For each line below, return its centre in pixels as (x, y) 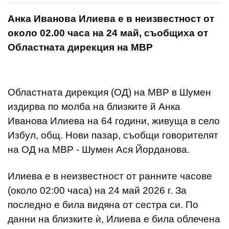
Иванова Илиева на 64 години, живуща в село (114, 121)
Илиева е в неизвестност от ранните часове (110, 176)
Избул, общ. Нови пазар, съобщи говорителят (113, 135)
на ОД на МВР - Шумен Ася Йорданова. (99, 149)
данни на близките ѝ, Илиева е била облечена (114, 219)
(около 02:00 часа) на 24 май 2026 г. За (97, 190)
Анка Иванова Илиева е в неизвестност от (111, 18)
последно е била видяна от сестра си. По (103, 204)
